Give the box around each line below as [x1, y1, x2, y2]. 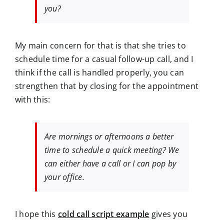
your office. [44, 171, 84, 183]
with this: [15, 94, 50, 105]
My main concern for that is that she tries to [15, 40, 186, 51]
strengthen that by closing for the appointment [15, 80, 199, 92]
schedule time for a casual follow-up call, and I [15, 53, 193, 65]
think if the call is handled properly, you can [15, 67, 184, 78]
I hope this [15, 208, 58, 220]
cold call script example [57, 208, 149, 220]
